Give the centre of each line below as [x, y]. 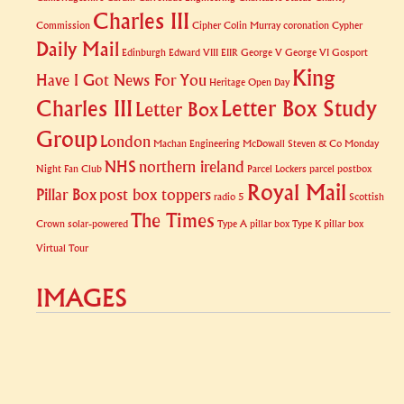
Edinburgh [144, 53]
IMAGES [82, 299]
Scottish [367, 197]
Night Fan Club [69, 169]
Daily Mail [78, 50]
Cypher [347, 26]
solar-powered [98, 224]
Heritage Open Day [249, 83]
